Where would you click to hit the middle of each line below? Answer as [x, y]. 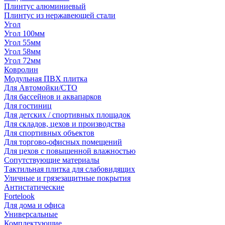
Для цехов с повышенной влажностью [70, 151]
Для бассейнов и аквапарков [53, 97]
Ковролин [21, 70]
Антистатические [34, 187]
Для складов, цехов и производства [65, 124]
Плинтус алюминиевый [45, 6]
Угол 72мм [22, 61]
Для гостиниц [28, 106]
